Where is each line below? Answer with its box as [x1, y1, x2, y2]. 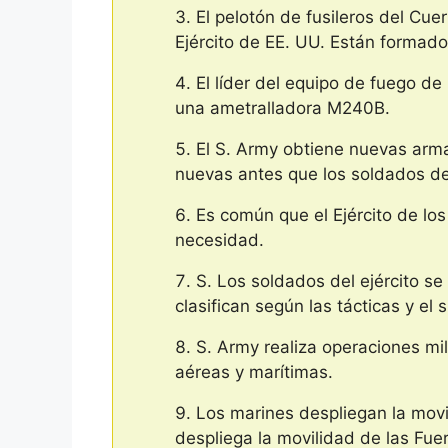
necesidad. [175, 229, 264, 250]
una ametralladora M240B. [175, 97, 390, 118]
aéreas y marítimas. [175, 361, 333, 382]
